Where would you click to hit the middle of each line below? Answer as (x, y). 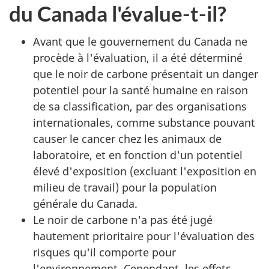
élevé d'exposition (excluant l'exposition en (145, 171)
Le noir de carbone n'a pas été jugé (123, 219)
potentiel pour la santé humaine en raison (141, 90)
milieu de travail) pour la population (125, 187)
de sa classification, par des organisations (140, 106)
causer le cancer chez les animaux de (127, 138)
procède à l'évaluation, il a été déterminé (138, 57)
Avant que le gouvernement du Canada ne (140, 41)
